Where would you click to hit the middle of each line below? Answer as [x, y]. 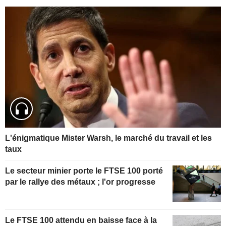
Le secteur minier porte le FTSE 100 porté [84, 171]
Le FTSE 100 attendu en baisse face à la [81, 220]
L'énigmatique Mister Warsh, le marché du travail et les [108, 138]
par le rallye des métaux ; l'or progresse [80, 182]
